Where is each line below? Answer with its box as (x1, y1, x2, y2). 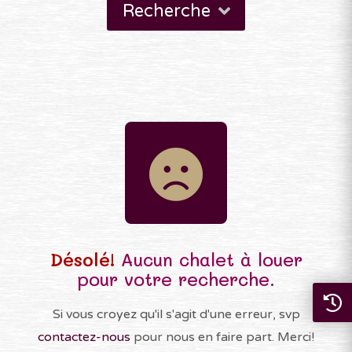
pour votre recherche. (77, 267, 275, 291)
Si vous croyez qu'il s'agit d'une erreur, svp (52, 306, 300, 322)
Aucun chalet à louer (114, 247, 302, 271)
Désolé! (49, 247, 115, 271)
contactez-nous (38, 329, 130, 345)
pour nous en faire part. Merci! (130, 329, 314, 345)
